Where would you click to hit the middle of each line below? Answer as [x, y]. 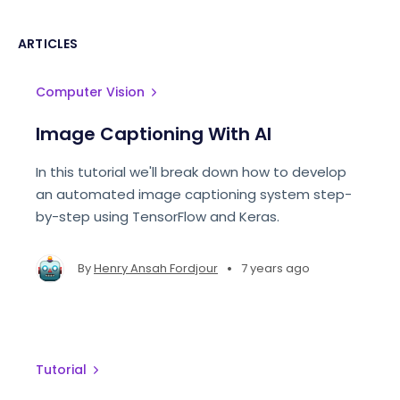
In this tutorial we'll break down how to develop [191, 172]
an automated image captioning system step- [194, 194]
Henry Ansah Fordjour [156, 268]
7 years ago [275, 268]
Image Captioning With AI [154, 134]
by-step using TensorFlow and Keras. [158, 217]
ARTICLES [48, 44]
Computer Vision [90, 92]
